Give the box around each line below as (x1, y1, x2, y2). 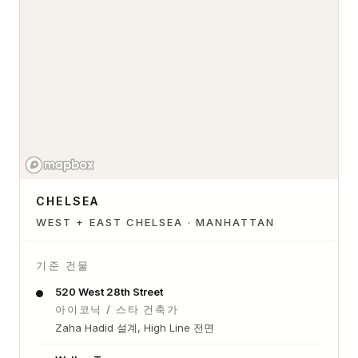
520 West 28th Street (55, 284, 163, 298)
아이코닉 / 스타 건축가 (55, 302, 179, 316)
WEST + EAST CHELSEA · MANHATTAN (36, 215, 276, 229)
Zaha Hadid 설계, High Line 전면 (55, 320, 214, 334)
